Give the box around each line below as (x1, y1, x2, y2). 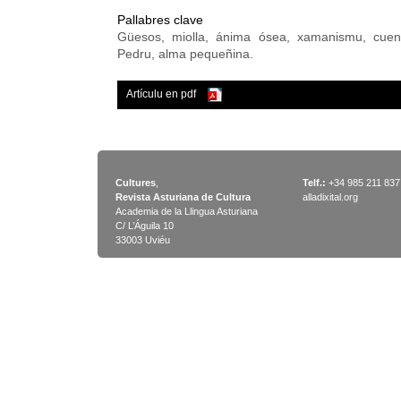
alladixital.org (303, 192, 358, 202)
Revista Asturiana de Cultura (115, 192, 251, 202)
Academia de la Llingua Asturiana (115, 206, 258, 217)
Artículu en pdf (126, 88, 199, 100)
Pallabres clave (117, 13, 203, 27)
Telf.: (303, 177, 326, 188)
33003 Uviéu (115, 235, 170, 245)
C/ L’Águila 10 (115, 220, 174, 231)
